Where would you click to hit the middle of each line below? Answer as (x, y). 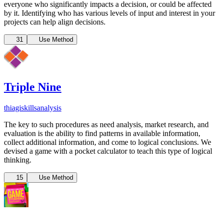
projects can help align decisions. (55, 22)
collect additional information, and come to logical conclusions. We (108, 142)
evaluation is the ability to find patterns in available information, (102, 134)
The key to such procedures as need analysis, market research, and (106, 125)
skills (29, 108)
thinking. (18, 160)
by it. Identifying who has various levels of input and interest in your (110, 13)
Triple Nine (33, 87)
